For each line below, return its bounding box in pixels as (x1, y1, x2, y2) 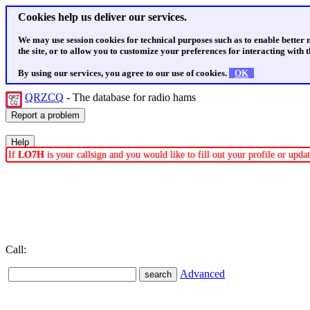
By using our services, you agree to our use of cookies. (18, 68, 229, 78)
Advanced (180, 268, 225, 280)
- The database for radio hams (64, 91, 199, 103)
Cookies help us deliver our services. (18, 11, 187, 23)
